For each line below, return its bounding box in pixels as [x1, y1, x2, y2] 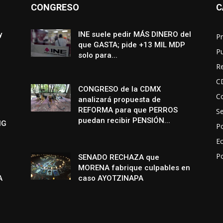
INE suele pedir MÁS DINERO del [78, 29, 191, 39]
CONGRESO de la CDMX [78, 84, 161, 94]
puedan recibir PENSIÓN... [78, 115, 170, 125]
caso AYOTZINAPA [78, 173, 143, 183]
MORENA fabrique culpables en [78, 163, 190, 172]
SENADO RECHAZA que [78, 152, 159, 162]
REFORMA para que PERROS [78, 105, 178, 114]
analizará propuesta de [78, 95, 161, 104]
